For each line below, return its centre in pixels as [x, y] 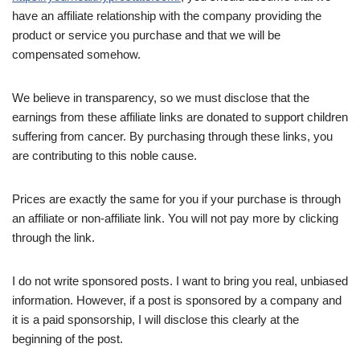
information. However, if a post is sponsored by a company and [177, 300]
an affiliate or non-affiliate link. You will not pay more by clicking [175, 218]
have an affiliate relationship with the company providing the [167, 15]
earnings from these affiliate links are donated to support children [180, 117]
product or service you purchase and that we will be [146, 35]
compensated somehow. [76, 54]
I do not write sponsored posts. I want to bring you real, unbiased [180, 280]
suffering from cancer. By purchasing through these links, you [172, 136]
